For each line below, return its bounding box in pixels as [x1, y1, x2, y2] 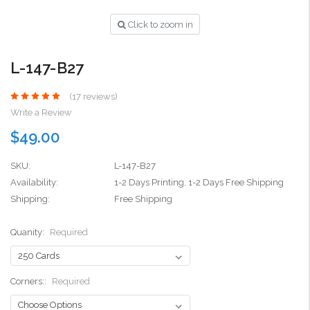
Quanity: [10, 226, 46, 237]
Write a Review [10, 107, 72, 118]
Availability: [10, 176, 58, 188]
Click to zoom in [127, 19, 193, 30]
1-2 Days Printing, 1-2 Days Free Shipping [114, 176, 284, 188]
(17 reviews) [69, 91, 118, 102]
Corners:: [10, 275, 48, 286]
